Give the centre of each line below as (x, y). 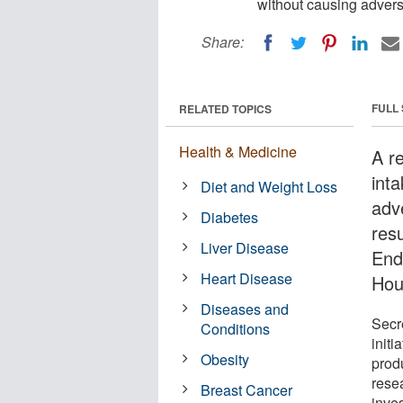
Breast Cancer (247, 390)
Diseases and (245, 309)
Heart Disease (247, 278)
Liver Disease (245, 247)
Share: (223, 42)
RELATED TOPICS (225, 108)
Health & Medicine (238, 151)
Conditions (236, 328)
